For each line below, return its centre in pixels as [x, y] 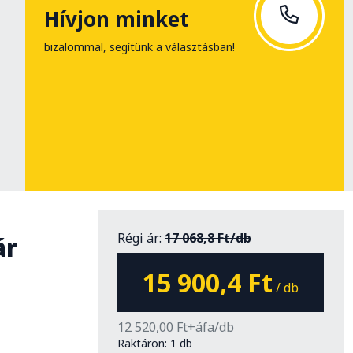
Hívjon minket [117, 19]
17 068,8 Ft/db [208, 238]
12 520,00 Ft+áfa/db [176, 327]
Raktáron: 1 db [155, 343]
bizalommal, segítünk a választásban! [139, 47]
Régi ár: [141, 238]
